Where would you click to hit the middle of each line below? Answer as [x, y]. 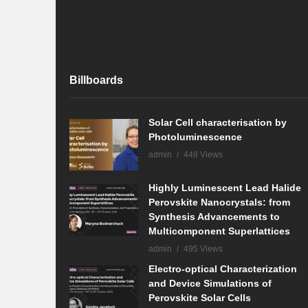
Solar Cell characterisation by [218, 122]
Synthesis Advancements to [214, 216]
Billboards [96, 80]
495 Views [203, 249]
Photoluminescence [195, 136]
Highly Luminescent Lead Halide [225, 187]
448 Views [203, 154]
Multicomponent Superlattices [219, 231]
